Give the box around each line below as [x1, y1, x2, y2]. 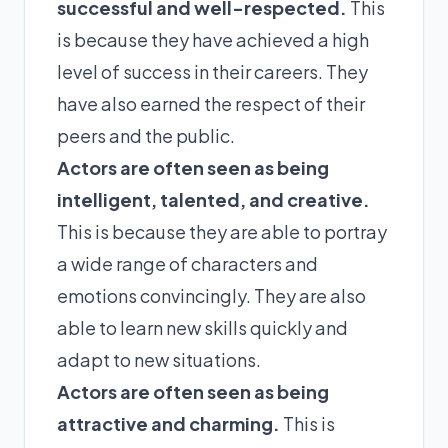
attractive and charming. [57, 412, 280, 435]
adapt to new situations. [57, 348, 261, 371]
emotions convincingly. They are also [57, 284, 366, 307]
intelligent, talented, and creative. [57, 188, 370, 211]
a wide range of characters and [57, 252, 318, 275]
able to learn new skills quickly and [57, 316, 348, 339]
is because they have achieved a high [57, 28, 369, 51]
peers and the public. [57, 124, 235, 147]
